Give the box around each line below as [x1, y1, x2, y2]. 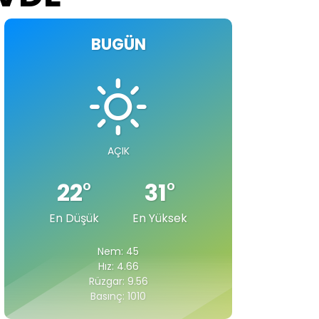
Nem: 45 [98, 244, 139, 259]
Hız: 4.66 [98, 259, 139, 274]
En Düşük [48, 210, 99, 227]
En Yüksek [132, 210, 188, 227]
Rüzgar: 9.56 [88, 274, 148, 289]
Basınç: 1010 [90, 289, 146, 304]
